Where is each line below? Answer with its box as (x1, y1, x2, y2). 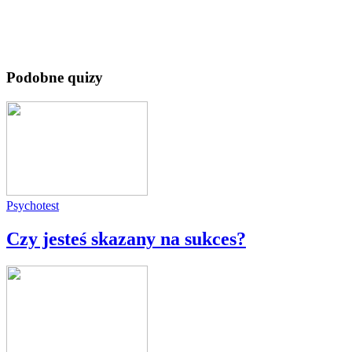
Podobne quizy (6, 69, 103, 86)
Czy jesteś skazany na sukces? (6, 229, 246, 250)
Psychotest (6, 199, 59, 213)
